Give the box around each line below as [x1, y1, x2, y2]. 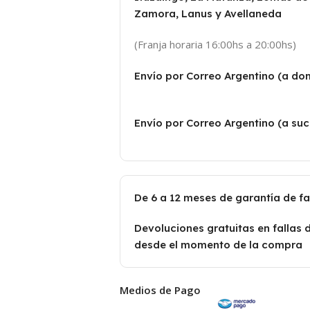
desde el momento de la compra [134, 238, 302, 252]
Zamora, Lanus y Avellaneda [134, 7, 282, 21]
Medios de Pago [120, 283, 201, 298]
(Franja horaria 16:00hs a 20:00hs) [134, 37, 296, 52]
